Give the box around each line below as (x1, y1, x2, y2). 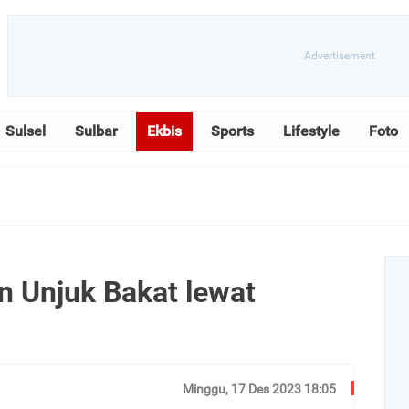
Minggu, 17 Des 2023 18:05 (183, 381, 336, 396)
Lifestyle (283, 122, 340, 140)
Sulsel (5, 122, 46, 140)
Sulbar (75, 122, 118, 140)
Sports (211, 122, 254, 140)
